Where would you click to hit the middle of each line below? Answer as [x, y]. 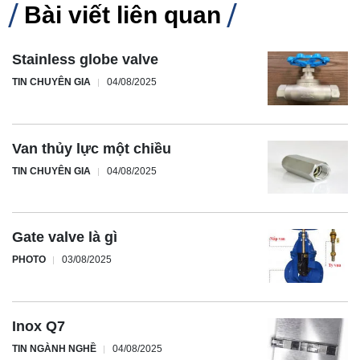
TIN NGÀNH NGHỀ [54, 349]
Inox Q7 [39, 327]
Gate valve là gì [65, 237]
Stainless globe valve [85, 60]
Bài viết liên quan [123, 15]
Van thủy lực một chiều [92, 148]
